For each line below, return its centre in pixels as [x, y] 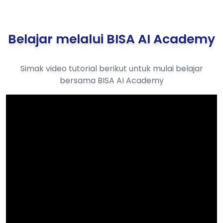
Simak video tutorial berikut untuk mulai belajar [111, 69]
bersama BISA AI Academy [111, 81]
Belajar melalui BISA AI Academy [111, 39]
